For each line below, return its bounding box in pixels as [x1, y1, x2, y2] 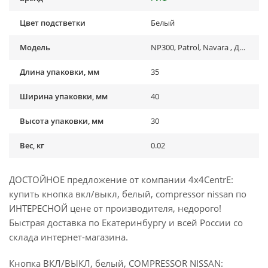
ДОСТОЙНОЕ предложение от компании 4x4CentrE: [9, 173, 233, 185]
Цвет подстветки [20, 17, 86, 28]
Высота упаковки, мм [20, 115, 103, 126]
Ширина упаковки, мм [20, 90, 108, 102]
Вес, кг [20, 139, 44, 151]
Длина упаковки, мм [20, 66, 99, 77]
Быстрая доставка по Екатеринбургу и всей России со [9, 216, 243, 229]
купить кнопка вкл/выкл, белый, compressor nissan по [9, 187, 246, 200]
